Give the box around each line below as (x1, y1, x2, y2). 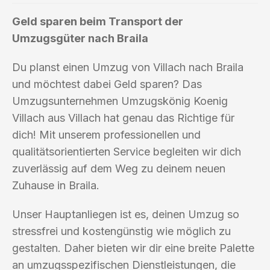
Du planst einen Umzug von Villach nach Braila (12, 60, 243, 74)
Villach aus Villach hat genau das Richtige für (12, 111, 234, 124)
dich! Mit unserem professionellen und (12, 128, 201, 141)
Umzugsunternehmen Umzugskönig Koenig (12, 94, 228, 107)
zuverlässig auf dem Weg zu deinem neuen (12, 162, 225, 175)
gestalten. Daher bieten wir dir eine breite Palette (12, 241, 254, 254)
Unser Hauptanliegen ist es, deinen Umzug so (12, 207, 239, 221)
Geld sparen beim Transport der (12, 14, 183, 28)
